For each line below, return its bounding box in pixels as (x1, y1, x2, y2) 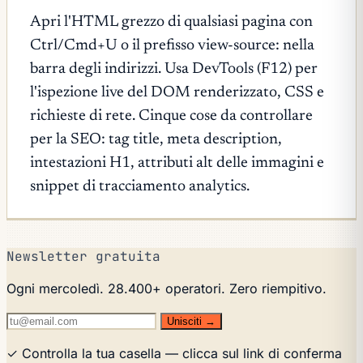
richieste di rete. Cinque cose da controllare (30, 108, 313, 124)
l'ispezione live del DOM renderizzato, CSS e (30, 84, 324, 100)
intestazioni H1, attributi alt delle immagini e (30, 155, 324, 171)
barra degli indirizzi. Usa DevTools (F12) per (30, 61, 318, 77)
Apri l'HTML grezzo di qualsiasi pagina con (30, 14, 313, 30)
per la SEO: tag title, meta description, (30, 131, 282, 147)
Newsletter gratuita (6, 247, 160, 265)
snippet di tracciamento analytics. (30, 178, 250, 194)
